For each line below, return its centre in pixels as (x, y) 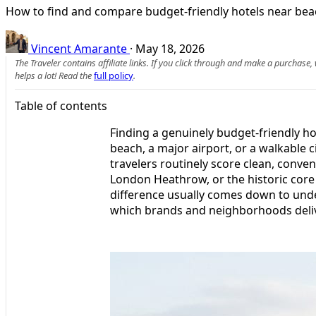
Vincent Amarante (79, 48)
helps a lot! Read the (54, 75)
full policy (114, 75)
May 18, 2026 (170, 48)
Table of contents (61, 105)
